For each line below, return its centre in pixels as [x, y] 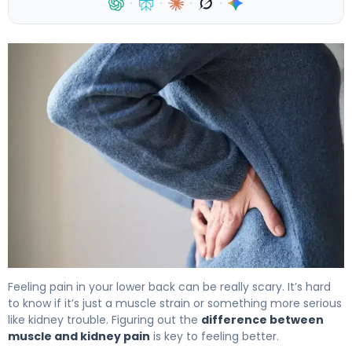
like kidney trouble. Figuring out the [104, 319]
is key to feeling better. [214, 336]
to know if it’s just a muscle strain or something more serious [175, 303]
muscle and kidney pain [79, 336]
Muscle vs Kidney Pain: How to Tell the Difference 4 [163, 276]
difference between [262, 319]
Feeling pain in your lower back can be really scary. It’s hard [169, 286]
